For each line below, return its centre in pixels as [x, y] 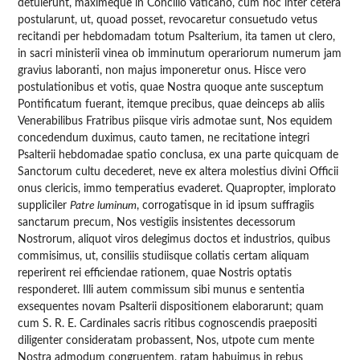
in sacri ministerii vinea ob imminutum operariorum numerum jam [180, 53]
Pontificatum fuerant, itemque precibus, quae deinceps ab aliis [172, 104]
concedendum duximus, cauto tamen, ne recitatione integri [164, 138]
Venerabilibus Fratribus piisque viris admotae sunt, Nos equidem [176, 121]
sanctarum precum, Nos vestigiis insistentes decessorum [157, 222]
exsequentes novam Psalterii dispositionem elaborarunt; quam [171, 307]
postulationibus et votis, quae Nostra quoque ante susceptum [171, 87]
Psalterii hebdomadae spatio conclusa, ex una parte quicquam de [178, 155]
